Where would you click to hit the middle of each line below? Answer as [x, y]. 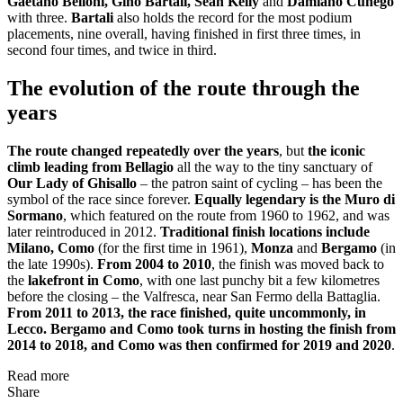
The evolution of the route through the [184, 89]
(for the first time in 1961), [173, 248]
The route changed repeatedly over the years [143, 151]
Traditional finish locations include [265, 232]
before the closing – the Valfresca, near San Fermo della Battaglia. [194, 297]
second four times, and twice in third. [112, 50]
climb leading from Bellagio [90, 167]
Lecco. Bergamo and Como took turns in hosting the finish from [201, 329]
